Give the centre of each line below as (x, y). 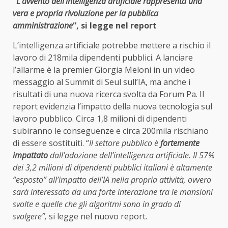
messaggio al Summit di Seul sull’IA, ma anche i (102, 82)
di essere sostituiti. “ (51, 143)
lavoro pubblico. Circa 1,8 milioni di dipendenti (100, 118)
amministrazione (43, 25)
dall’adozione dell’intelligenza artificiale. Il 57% (131, 155)
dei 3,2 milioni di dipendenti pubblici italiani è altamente (112, 167)
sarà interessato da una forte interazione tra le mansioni (113, 192)
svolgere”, (31, 216)
